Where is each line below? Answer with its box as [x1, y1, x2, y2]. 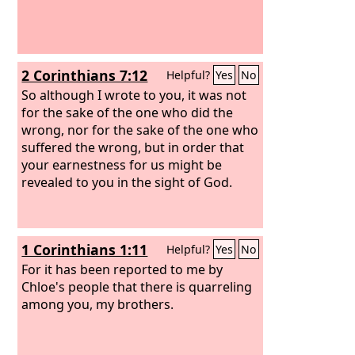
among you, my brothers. [21, 295, 174, 313]
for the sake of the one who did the [21, 103, 234, 121]
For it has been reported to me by [21, 260, 223, 278]
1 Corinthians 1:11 [21, 240, 148, 259]
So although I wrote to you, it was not [21, 86, 247, 104]
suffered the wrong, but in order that [21, 138, 245, 156]
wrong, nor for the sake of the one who [21, 120, 259, 139]
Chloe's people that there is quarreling [21, 277, 253, 296]
